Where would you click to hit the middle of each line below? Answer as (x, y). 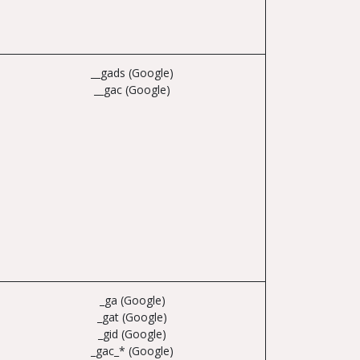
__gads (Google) (132, 73)
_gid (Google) (132, 334)
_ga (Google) (132, 300)
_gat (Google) (132, 317)
